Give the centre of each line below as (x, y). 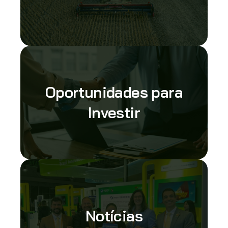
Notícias (114, 216)
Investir (114, 113)
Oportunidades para (114, 92)
